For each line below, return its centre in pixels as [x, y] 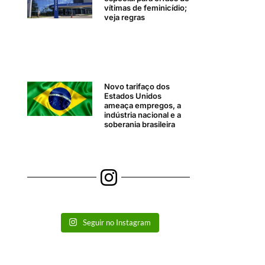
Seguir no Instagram [117, 222]
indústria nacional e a [143, 115]
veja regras [125, 17]
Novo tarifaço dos [137, 87]
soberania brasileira [140, 125]
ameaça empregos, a [143, 106]
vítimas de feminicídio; [146, 7]
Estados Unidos [133, 96]
